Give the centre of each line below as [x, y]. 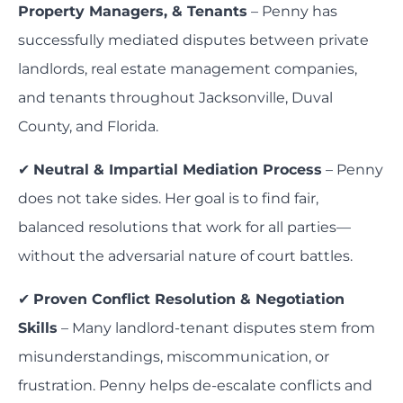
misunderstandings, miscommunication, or [174, 357]
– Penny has [292, 12]
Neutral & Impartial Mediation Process [178, 170]
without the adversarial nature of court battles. [185, 256]
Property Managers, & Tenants [133, 12]
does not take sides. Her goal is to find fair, [168, 199]
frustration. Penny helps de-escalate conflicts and [195, 386]
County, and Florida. [88, 127]
